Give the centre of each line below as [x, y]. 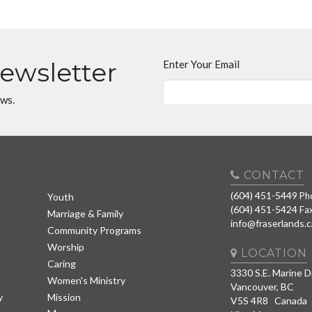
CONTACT [272, 175]
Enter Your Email [201, 64]
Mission [64, 297]
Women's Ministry [86, 280]
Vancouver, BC [262, 287]
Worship [65, 247]
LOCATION [272, 253]
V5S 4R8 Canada [268, 301]
